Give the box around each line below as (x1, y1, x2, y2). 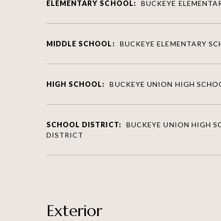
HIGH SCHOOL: (46, 79, 105, 88)
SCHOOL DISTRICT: (46, 120, 121, 129)
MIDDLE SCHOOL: (46, 39, 115, 48)
